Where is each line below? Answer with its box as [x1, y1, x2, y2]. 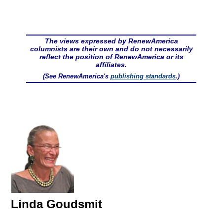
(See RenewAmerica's [43, 73, 110, 80]
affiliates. [96, 61, 127, 69]
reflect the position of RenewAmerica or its [39, 53, 184, 61]
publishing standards [110, 73, 176, 80]
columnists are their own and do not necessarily [30, 45, 193, 53]
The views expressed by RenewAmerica [44, 37, 178, 45]
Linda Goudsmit [11, 197, 102, 211]
